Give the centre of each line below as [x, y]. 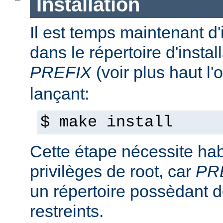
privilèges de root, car [113, 171]
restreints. [67, 211]
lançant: [59, 94]
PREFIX [61, 72]
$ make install [107, 122]
